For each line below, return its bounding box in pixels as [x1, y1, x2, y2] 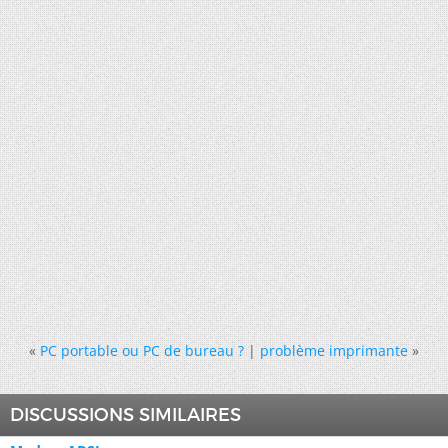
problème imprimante [260, 340, 408, 360]
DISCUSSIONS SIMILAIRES [10, 403, 241, 426]
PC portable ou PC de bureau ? [40, 340, 244, 360]
